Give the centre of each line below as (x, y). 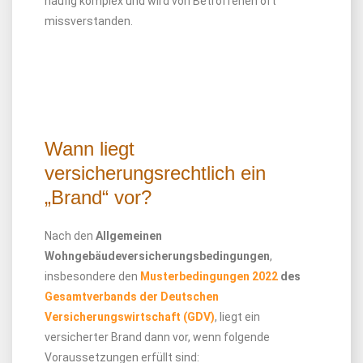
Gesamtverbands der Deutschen (132, 297)
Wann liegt (90, 149)
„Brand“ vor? (98, 197)
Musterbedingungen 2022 (209, 276)
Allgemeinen (129, 236)
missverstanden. (89, 21)
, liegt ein (237, 317)
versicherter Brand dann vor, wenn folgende (157, 337)
